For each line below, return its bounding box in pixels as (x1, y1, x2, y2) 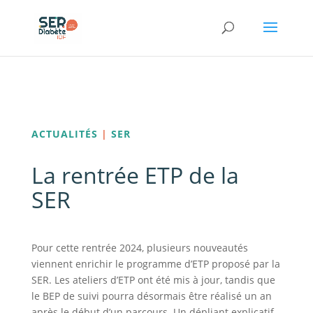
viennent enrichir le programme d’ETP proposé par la (31, 256, 280, 270)
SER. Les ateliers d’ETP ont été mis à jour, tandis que (31, 272, 275, 286)
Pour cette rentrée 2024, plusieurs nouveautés (31, 240, 248, 254)
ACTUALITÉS (31, 126, 98, 140)
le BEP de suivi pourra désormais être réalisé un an (31, 289, 272, 303)
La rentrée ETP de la (31, 159, 239, 190)
